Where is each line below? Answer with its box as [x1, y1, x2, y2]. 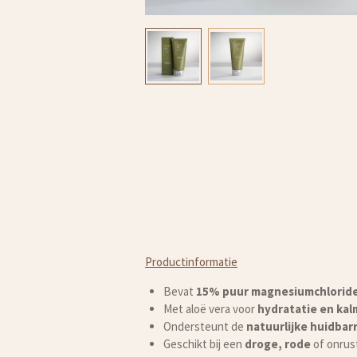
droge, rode [241, 335, 311, 351]
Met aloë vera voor [163, 300, 255, 316]
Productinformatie [145, 253, 237, 269]
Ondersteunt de [163, 318, 244, 334]
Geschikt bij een [163, 335, 242, 351]
